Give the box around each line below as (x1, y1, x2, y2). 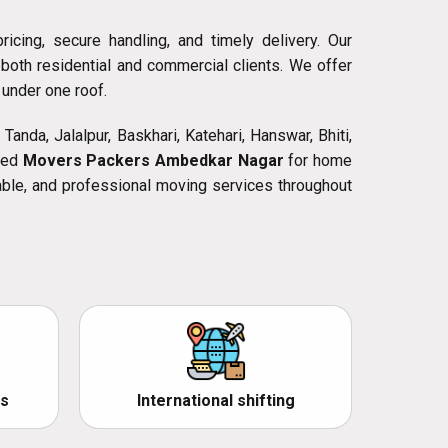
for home (283, 151, 353, 171)
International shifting (136, 391, 295, 411)
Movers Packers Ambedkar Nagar (22, 151, 284, 171)
